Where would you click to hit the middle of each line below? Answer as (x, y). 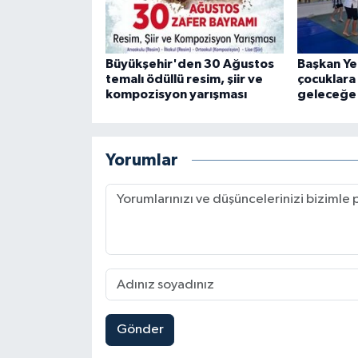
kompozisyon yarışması (176, 95)
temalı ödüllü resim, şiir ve (184, 80)
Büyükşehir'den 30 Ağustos (189, 64)
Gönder (140, 330)
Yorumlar (141, 160)
